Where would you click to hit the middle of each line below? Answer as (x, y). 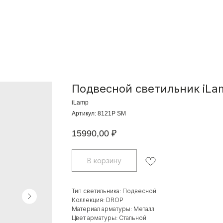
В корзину (104, 161)
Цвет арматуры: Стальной (109, 218)
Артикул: (85, 113)
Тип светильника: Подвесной (114, 191)
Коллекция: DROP (98, 200)
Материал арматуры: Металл (113, 209)
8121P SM (112, 113)
